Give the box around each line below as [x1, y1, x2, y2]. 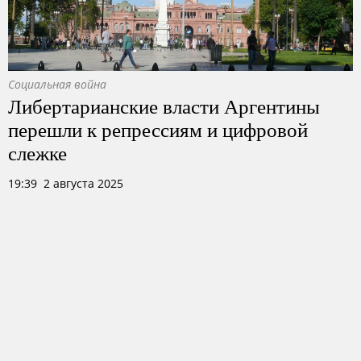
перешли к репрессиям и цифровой [8, 115, 308, 143]
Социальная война [8, 77, 106, 92]
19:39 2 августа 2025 [8, 176, 123, 191]
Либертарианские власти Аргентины [8, 92, 320, 119]
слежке [8, 139, 67, 166]
